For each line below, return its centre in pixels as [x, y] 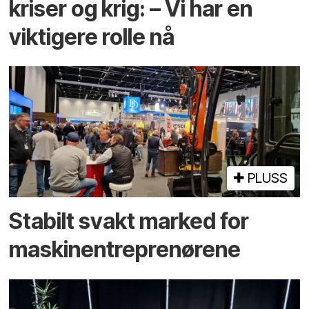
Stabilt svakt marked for [129, 221]
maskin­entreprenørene [125, 250]
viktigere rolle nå [92, 37]
